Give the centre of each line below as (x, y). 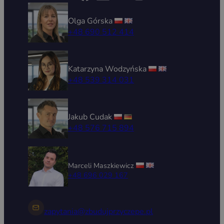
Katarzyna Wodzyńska (108, 69)
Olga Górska (91, 21)
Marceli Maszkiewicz (102, 166)
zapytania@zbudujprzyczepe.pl (98, 212)
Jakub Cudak (91, 117)
